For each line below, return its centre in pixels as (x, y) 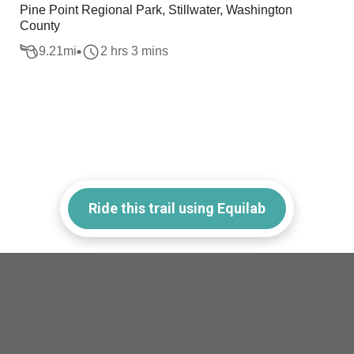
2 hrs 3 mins (135, 51)
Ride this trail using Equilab (177, 208)
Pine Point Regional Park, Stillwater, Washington (156, 10)
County (40, 26)
